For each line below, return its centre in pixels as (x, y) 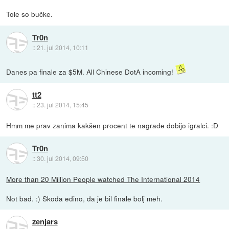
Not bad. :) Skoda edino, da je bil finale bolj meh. (85, 198)
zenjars (45, 221)
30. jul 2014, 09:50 (62, 158)
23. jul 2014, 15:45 (62, 104)
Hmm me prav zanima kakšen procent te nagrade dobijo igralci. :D (112, 125)
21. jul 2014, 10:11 (62, 47)
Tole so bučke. (30, 14)
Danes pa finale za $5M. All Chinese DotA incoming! (91, 71)
